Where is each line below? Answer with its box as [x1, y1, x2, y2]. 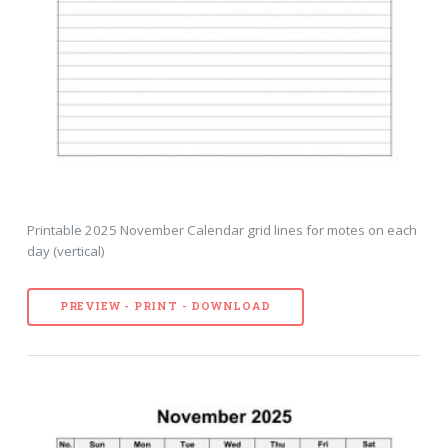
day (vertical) [26, 241, 105, 260]
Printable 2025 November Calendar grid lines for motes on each [26, 220, 417, 239]
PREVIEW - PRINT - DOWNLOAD [59, 299, 271, 314]
